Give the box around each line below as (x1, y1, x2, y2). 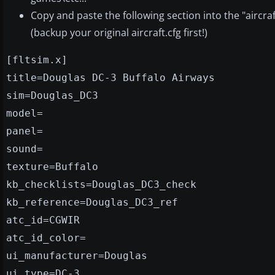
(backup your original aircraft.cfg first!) (31, 25, 207, 39)
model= (6, 107, 43, 119)
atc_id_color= (6, 231, 86, 244)
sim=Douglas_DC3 (6, 89, 98, 101)
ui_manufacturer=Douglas (6, 249, 147, 261)
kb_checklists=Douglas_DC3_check (6, 178, 196, 190)
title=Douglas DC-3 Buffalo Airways (6, 71, 215, 83)
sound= (6, 142, 43, 155)
